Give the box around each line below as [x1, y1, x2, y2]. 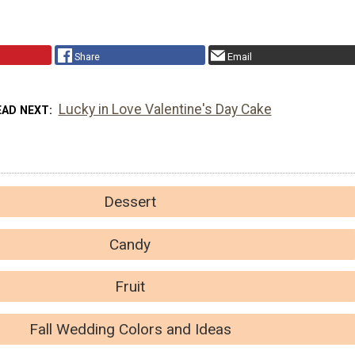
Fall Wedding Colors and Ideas [29, 319, 231, 338]
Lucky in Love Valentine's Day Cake [58, 101, 272, 118]
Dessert [104, 193, 156, 212]
